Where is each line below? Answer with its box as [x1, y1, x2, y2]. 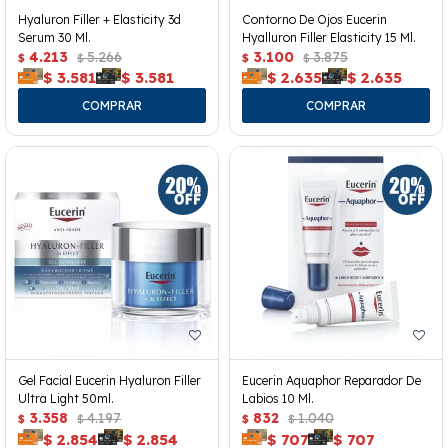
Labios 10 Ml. [242, 390, 314, 406]
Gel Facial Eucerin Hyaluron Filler [18, 372, 201, 388]
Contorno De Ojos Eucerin [242, 11, 387, 27]
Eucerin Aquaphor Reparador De [242, 372, 421, 388]
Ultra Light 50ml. [18, 390, 114, 406]
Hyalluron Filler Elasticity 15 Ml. [242, 29, 416, 45]
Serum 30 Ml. [18, 29, 91, 45]
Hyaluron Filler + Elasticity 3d [18, 11, 181, 27]
